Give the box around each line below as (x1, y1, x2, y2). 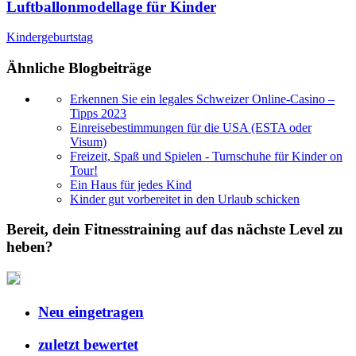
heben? (6, 238, 53, 256)
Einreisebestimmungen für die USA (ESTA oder (70, 120, 311, 134)
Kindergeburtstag (6, 30, 93, 44)
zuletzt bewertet (38, 335, 138, 353)
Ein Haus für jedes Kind (70, 177, 192, 192)
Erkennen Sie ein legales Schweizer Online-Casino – (70, 91, 335, 106)
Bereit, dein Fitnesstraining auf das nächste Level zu (6, 221, 343, 238)
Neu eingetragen (38, 303, 144, 320)
